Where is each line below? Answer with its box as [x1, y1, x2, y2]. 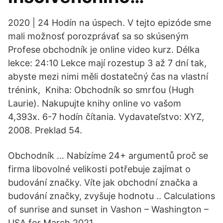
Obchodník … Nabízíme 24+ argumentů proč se [8, 150, 208, 161]
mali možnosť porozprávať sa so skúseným [8, 31, 191, 41]
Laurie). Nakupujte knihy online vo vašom [8, 98, 181, 109]
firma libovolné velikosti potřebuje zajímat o [8, 164, 191, 174]
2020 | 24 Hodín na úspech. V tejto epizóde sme [8, 17, 211, 28]
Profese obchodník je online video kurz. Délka [8, 44, 200, 55]
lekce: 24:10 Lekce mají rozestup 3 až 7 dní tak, [8, 58, 207, 68]
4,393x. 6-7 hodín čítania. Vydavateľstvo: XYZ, [8, 111, 204, 122]
